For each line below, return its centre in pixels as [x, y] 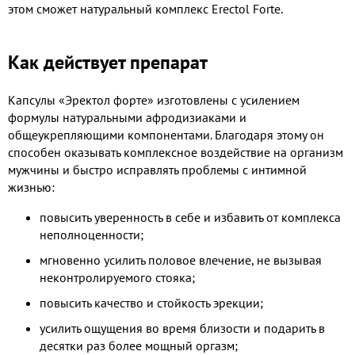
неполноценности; [92, 234]
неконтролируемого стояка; [117, 277]
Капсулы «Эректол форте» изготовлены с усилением [154, 99]
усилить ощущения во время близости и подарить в [182, 328]
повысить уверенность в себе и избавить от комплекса [190, 217]
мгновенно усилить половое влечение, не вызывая [181, 260]
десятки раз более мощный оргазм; [139, 345]
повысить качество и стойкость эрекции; [151, 302]
